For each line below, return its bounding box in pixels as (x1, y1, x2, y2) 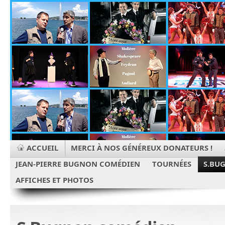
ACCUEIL (27, 142, 58, 153)
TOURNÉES (152, 158, 191, 169)
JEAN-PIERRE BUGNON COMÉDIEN (16, 158, 140, 169)
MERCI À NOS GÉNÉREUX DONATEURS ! (71, 142, 212, 153)
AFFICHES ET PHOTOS (16, 174, 93, 185)
